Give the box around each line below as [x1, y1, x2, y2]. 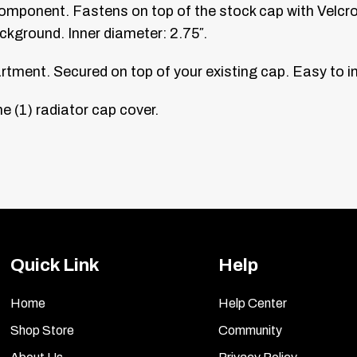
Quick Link [10, 254, 100, 275]
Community [218, 323, 282, 337]
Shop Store [10, 323, 75, 337]
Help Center [218, 296, 287, 310]
